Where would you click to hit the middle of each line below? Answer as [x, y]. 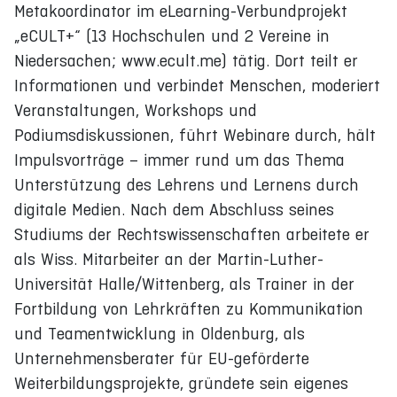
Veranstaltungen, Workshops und [136, 110]
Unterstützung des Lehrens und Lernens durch [187, 184]
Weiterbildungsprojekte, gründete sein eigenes [181, 383]
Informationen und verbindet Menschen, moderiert [197, 85]
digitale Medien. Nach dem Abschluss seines [174, 209]
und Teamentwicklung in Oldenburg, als [160, 333]
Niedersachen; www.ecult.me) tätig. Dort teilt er [186, 60]
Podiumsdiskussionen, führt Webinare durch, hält [195, 135]
